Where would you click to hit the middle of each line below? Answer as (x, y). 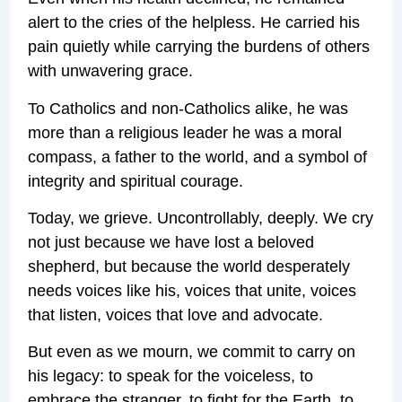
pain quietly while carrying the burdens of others (199, 47)
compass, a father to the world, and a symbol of (198, 157)
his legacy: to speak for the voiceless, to (171, 376)
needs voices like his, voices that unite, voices (192, 291)
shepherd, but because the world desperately (189, 267)
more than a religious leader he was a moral (185, 132)
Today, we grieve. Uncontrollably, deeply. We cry (201, 218)
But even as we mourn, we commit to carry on (192, 352)
